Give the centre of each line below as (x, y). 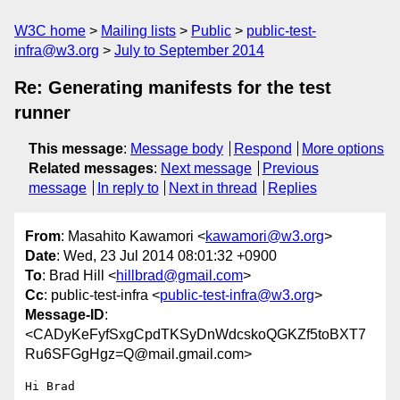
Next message (206, 168)
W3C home (50, 31)
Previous (290, 168)
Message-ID (65, 315)
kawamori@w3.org (265, 237)
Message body (177, 149)
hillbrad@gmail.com (179, 276)
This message (76, 149)
